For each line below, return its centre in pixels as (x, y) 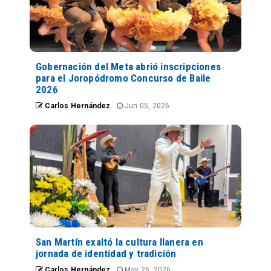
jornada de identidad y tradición (106, 254)
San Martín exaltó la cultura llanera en (119, 242)
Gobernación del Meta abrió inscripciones (128, 67)
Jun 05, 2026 (146, 106)
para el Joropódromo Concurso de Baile (123, 78)
